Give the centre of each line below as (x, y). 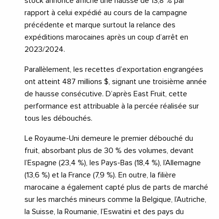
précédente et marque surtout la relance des (100, 25)
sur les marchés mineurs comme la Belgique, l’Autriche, (115, 200)
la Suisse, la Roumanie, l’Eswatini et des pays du (104, 212)
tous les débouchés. (58, 119)
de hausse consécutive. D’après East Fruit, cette (106, 94)
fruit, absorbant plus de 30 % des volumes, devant (109, 151)
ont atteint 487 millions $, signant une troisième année (116, 82)
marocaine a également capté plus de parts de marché (116, 187)
